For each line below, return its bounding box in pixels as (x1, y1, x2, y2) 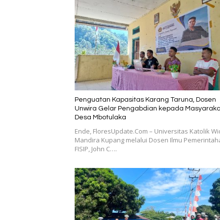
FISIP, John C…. (75, 144, 117, 154)
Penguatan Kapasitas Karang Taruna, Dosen (75, 96, 216, 104)
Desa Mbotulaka (75, 114, 126, 121)
